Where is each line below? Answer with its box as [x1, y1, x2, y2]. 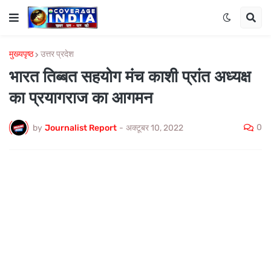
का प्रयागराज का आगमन [9, 89, 152, 107]
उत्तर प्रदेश [41, 49, 74, 59]
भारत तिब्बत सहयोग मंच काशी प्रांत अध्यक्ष [9, 68, 250, 86]
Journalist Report [45, 122, 117, 133]
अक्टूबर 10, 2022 [126, 122, 183, 133]
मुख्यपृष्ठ [9, 49, 33, 59]
